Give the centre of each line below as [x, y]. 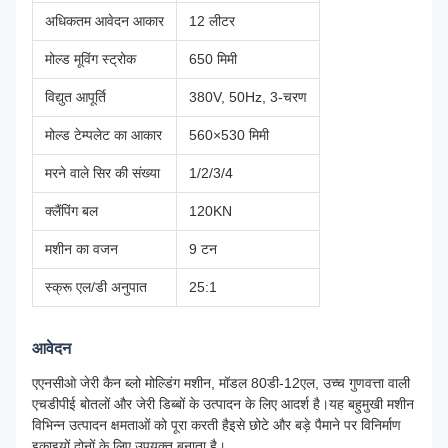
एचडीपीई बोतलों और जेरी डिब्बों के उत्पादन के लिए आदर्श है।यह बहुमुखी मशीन [223, 404]
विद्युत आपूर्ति [75, 97]
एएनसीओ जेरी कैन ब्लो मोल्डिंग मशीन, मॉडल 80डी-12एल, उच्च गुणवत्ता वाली [221, 383]
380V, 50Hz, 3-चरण [248, 97]
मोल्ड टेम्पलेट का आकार [103, 135]
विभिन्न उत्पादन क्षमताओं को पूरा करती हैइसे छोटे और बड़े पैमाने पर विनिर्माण [216, 425]
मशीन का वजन [81, 249]
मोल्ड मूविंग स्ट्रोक [90, 59]
